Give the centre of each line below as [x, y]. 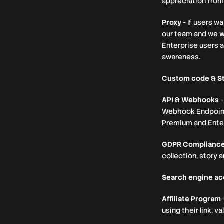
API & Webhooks [190, 100]
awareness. [181, 57]
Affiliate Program [191, 199]
